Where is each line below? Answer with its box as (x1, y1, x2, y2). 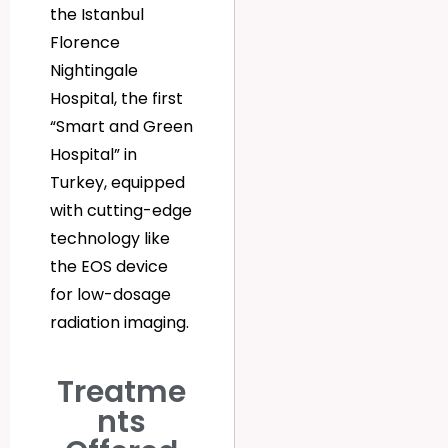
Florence (50, 31, 120, 55)
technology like (50, 227, 170, 251)
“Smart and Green (50, 115, 193, 139)
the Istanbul (50, 3, 144, 27)
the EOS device (50, 255, 168, 279)
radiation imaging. (50, 311, 193, 335)
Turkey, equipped (50, 171, 185, 195)
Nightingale (50, 59, 138, 83)
